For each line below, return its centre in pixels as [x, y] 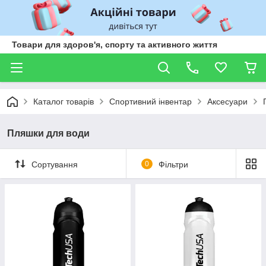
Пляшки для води [48, 133]
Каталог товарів [64, 102]
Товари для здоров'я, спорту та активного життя [115, 45]
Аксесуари [227, 102]
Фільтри [173, 164]
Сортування [55, 164]
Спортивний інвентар [151, 102]
